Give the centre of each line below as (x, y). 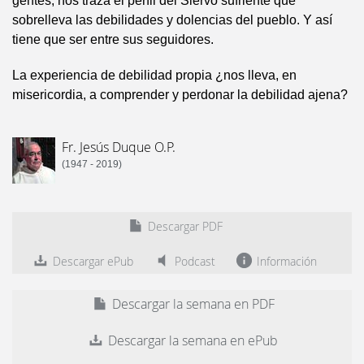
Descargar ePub (91, 262)
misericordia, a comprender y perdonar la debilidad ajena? (180, 95)
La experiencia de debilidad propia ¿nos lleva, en (154, 76)
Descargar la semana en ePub (191, 341)
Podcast (193, 262)
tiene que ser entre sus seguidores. (113, 40)
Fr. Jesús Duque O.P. (119, 147)
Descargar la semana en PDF (191, 304)
